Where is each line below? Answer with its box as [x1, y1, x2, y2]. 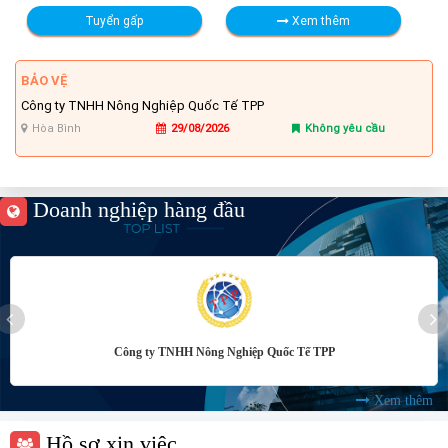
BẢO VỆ [21, 72, 68, 89]
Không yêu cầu [304, 121, 385, 135]
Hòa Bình [32, 121, 81, 135]
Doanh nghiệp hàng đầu [27, 197, 245, 222]
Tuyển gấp [84, 13, 144, 28]
